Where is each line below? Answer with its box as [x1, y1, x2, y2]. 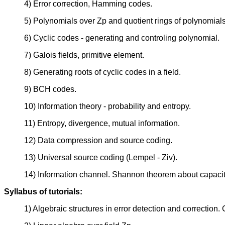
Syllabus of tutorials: [4, 187, 82, 196]
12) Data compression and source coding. [24, 136, 172, 145]
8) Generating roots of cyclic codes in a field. [24, 68, 181, 77]
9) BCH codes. [24, 85, 76, 94]
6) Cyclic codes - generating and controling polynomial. [24, 34, 219, 43]
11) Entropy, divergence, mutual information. [24, 119, 180, 128]
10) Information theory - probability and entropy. [24, 102, 191, 111]
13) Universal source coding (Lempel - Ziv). [24, 153, 177, 162]
